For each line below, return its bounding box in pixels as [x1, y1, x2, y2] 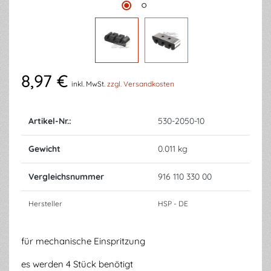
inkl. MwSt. [71, 79, 107, 88]
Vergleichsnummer [28, 171, 104, 182]
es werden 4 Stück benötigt [21, 258, 133, 270]
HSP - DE [158, 199, 188, 208]
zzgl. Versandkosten [106, 79, 174, 88]
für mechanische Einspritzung [21, 235, 145, 247]
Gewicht [28, 143, 60, 154]
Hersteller [28, 199, 62, 208]
